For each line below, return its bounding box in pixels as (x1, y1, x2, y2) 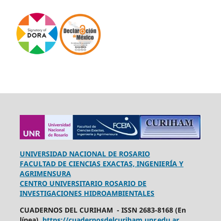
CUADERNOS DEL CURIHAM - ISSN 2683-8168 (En (19, 205, 186, 215)
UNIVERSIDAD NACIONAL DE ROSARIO (19, 149, 150, 159)
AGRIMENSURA (19, 169, 71, 179)
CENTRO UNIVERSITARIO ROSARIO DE (19, 179, 147, 188)
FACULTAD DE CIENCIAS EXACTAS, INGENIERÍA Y (19, 159, 184, 169)
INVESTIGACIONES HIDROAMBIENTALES (19, 188, 154, 198)
